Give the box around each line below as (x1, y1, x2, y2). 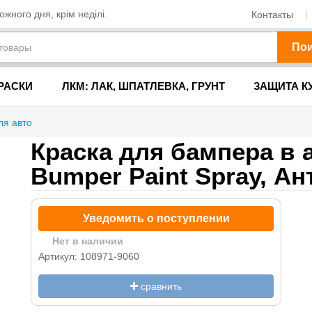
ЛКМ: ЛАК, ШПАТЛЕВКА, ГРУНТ (61, 80, 225, 92)
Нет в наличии (52, 235, 123, 247)
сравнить (138, 281, 182, 292)
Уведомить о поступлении (82, 212, 230, 224)
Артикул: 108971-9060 (38, 251, 139, 262)
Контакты (251, 8, 293, 20)
